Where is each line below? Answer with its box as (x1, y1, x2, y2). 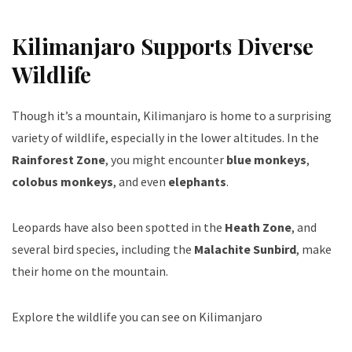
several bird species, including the (12, 240, 194, 257)
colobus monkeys (12, 173, 113, 189)
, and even (113, 173, 168, 189)
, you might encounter (105, 151, 226, 167)
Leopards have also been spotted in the (12, 218, 225, 235)
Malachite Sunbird (194, 240, 296, 257)
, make (296, 240, 332, 257)
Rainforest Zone (12, 151, 105, 167)
